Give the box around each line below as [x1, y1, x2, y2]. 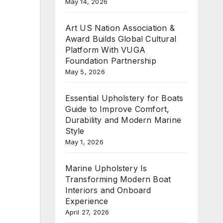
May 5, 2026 [65, 67, 105, 76]
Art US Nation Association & [65, 22, 175, 33]
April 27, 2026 [65, 208, 110, 216]
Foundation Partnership [65, 55, 156, 66]
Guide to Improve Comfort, [65, 104, 170, 114]
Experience [65, 196, 109, 206]
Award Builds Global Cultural [65, 33, 177, 44]
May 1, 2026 [65, 137, 104, 146]
